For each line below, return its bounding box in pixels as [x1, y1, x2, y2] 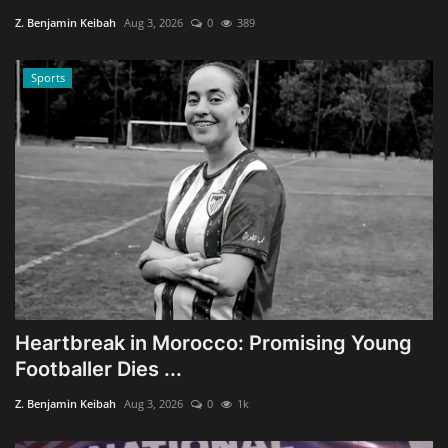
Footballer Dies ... [15, 356, 182, 381]
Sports [30, 69, 65, 85]
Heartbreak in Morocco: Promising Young [15, 330, 412, 355]
